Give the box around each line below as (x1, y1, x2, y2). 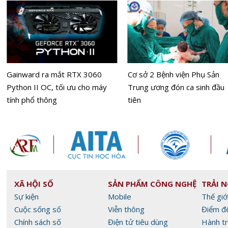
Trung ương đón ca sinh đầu (127, 82, 224, 93)
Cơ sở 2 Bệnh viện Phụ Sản (127, 69, 219, 80)
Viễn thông (108, 204, 145, 214)
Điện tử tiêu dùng (108, 216, 168, 227)
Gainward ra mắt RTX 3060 (6, 69, 102, 80)
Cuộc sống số (14, 204, 61, 214)
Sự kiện (14, 191, 39, 202)
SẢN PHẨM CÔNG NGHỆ (108, 178, 196, 189)
